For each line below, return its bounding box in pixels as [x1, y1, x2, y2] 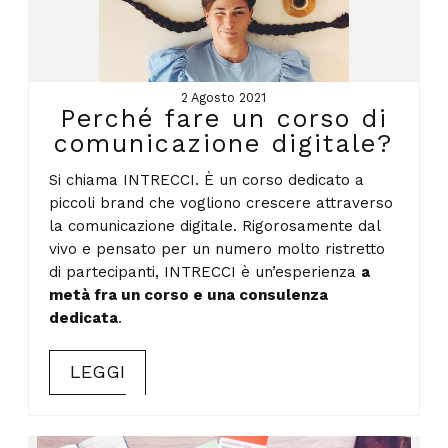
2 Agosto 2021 [181, 90, 267, 106]
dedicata [49, 308, 119, 327]
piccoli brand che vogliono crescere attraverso [49, 193, 394, 212]
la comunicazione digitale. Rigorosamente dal [49, 216, 381, 235]
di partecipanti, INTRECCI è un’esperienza [49, 262, 362, 281]
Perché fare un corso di [59, 104, 388, 134]
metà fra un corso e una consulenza [49, 285, 329, 304]
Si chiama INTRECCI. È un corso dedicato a [49, 170, 365, 189]
